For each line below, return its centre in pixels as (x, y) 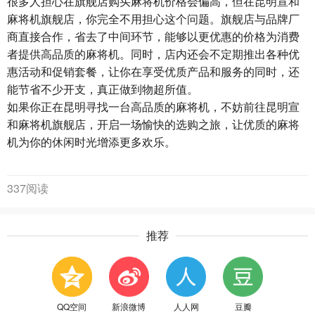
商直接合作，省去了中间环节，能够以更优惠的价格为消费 (153, 36)
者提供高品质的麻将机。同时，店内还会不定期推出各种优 (153, 54)
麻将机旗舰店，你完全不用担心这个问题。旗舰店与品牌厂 (153, 19)
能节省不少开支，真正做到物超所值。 (103, 89)
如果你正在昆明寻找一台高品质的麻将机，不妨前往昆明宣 (153, 107)
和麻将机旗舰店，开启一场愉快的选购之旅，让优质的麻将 (153, 124)
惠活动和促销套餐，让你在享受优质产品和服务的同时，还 (153, 71)
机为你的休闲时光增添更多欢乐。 (91, 142)
